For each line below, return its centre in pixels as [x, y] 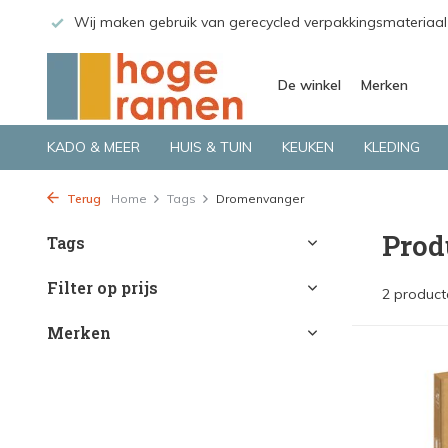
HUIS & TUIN [211, 147]
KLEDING [392, 147]
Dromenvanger [260, 198]
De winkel [309, 85]
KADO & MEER [93, 147]
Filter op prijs [102, 287]
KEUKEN [308, 147]
